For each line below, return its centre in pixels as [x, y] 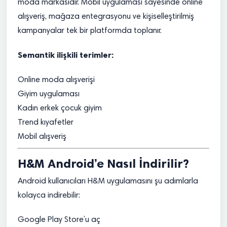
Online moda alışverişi [56, 80]
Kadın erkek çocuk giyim [60, 108]
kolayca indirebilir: [49, 196]
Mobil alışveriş [42, 137]
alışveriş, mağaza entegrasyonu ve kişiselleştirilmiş [106, 17]
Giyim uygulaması [49, 94]
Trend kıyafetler [46, 123]
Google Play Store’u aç [59, 220]
